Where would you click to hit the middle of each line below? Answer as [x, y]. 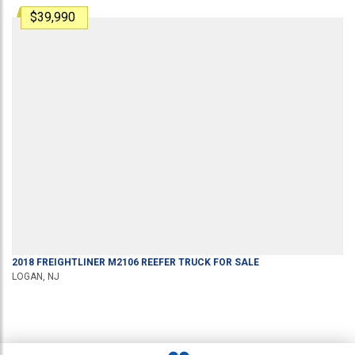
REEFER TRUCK [175, 262]
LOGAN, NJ [36, 276]
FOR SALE [235, 262]
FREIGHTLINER [71, 262]
